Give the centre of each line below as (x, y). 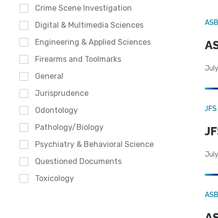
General (49, 76)
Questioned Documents (78, 162)
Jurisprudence (62, 93)
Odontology (56, 110)
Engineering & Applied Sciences (93, 42)
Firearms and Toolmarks (78, 59)
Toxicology (54, 179)
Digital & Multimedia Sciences (89, 25)
